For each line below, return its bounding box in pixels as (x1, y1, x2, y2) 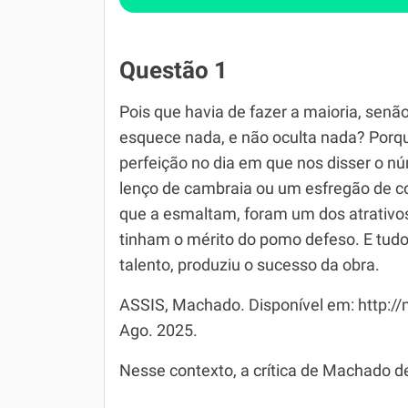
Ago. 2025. (119, 321, 198, 340)
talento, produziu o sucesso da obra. (119, 256, 380, 274)
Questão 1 (119, 56, 228, 84)
